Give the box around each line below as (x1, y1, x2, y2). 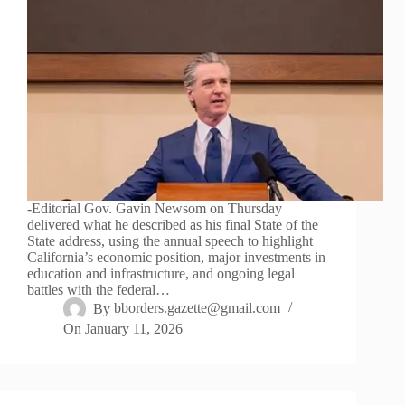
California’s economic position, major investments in (27, 250, 325, 266)
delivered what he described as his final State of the (27, 217, 318, 233)
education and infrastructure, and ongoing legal (27, 266, 295, 282)
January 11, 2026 (85, 321, 184, 337)
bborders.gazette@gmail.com (114, 300, 281, 316)
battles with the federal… (27, 282, 170, 298)
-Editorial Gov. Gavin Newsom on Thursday (27, 201, 282, 217)
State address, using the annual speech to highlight (27, 233, 313, 250)
